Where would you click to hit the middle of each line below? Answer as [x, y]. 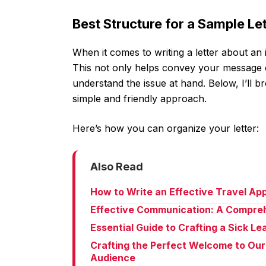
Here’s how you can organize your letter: [166, 129]
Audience [113, 258]
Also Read [117, 167]
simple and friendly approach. [140, 99]
